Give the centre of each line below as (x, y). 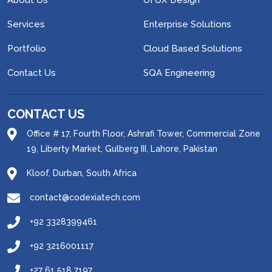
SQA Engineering (179, 73)
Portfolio (27, 49)
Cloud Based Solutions (193, 49)
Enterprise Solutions (187, 25)
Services (26, 25)
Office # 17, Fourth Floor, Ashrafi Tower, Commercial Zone (144, 134)
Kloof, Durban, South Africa (82, 173)
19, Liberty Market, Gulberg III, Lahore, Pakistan (122, 149)
